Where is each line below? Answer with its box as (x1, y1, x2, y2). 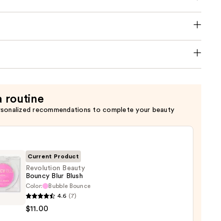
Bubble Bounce (48, 183, 91, 189)
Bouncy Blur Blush (25, 173, 83, 180)
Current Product (27, 153, 79, 160)
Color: (25, 183, 43, 189)
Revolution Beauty (25, 165, 85, 172)
